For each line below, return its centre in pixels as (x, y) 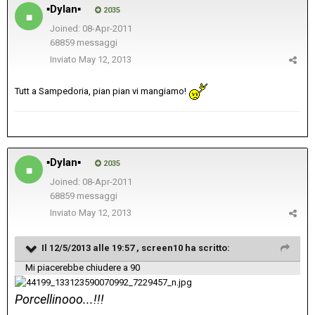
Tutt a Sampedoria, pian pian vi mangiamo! (102, 91)
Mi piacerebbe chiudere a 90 (83, 268)
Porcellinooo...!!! (59, 299)
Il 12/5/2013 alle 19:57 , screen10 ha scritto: (136, 248)
